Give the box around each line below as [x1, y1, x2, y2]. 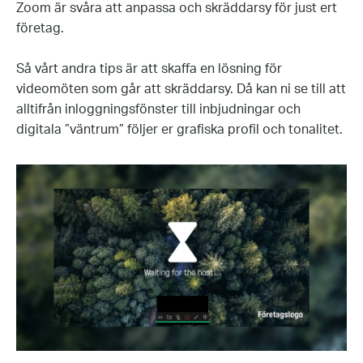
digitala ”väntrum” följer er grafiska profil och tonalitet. [16, 123, 343, 136]
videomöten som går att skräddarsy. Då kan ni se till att [16, 83, 346, 96]
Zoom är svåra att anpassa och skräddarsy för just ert [16, 2, 337, 15]
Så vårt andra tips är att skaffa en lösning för [16, 62, 282, 75]
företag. [16, 22, 64, 35]
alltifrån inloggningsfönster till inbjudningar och [16, 103, 301, 116]
